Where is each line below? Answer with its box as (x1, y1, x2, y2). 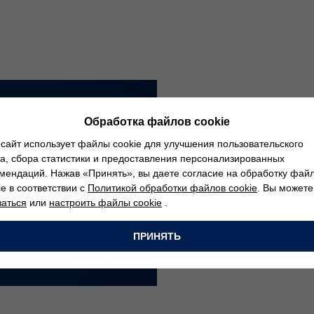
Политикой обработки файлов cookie (88, 182, 257, 193)
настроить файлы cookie (49, 196, 162, 208)
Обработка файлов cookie (84, 115, 230, 128)
